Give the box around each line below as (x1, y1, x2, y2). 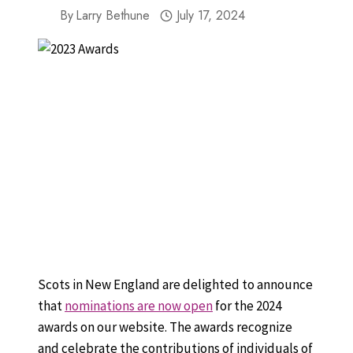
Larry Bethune (76, 6, 150, 24)
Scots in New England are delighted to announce (38, 275, 313, 293)
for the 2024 (213, 296, 281, 314)
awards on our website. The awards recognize (38, 318, 292, 336)
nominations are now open (65, 296, 213, 314)
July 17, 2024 (176, 6, 245, 24)
